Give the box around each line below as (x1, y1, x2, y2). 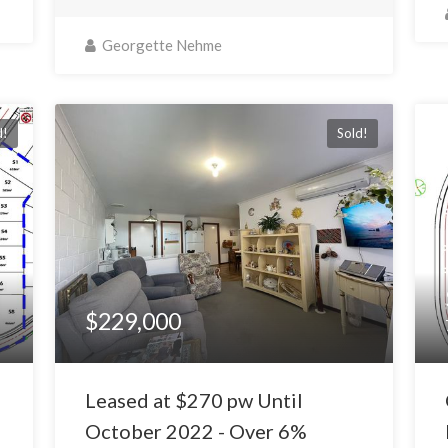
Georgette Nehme (98, 36, 222, 55)
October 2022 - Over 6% (84, 419, 307, 444)
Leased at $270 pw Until (84, 388, 303, 413)
